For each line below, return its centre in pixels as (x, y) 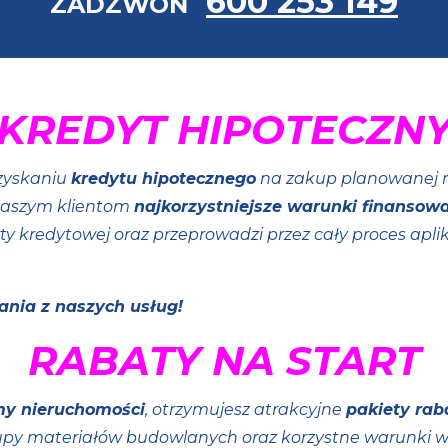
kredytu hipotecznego (163, 178)
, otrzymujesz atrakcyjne (245, 409)
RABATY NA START (224, 360)
